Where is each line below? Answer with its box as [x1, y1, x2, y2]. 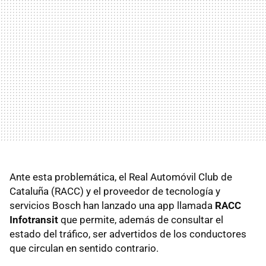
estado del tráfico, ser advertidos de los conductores [9, 227, 246, 240]
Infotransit [9, 213, 58, 226]
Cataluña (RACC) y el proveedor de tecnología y [9, 185, 220, 197]
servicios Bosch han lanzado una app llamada [9, 199, 215, 211]
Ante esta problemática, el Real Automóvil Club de [9, 170, 232, 183]
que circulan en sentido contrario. [9, 242, 159, 254]
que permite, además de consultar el [58, 213, 223, 226]
